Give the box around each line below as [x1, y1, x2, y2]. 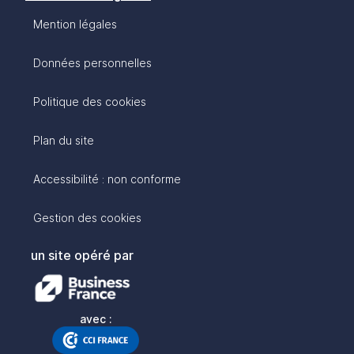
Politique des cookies [33, 95, 146, 109]
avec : [79, 312, 112, 326]
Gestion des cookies [33, 211, 141, 225]
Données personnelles [33, 56, 152, 70]
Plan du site [33, 134, 94, 148]
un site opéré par [31, 247, 134, 264]
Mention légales [33, 17, 117, 32]
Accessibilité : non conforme [33, 172, 181, 186]
